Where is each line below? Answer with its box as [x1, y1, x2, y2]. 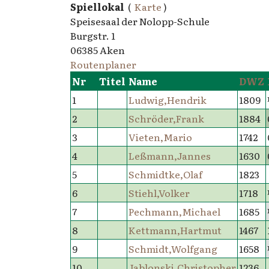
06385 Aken [70, 43, 125, 57]
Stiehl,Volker [128, 186, 190, 200]
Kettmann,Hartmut [128, 223, 222, 237]
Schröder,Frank [128, 111, 204, 125]
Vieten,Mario [128, 130, 192, 144]
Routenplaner [70, 57, 136, 71]
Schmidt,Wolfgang [128, 241, 217, 256]
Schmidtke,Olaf [128, 167, 202, 181]
